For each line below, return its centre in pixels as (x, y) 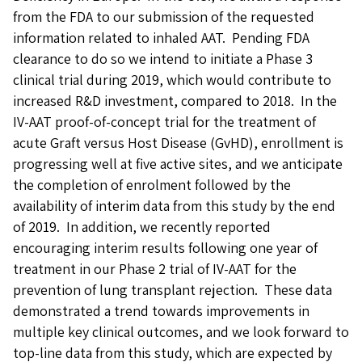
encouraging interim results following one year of (165, 248)
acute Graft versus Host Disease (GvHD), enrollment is (178, 143)
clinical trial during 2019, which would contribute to (172, 80)
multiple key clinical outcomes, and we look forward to (181, 332)
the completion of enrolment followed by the (152, 185)
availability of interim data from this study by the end (174, 206)
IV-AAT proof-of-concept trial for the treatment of (164, 122)
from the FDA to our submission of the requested (164, 17)
